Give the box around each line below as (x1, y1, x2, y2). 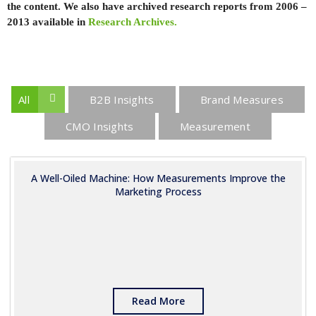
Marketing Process (114, 185, 202, 198)
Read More (131, 294, 185, 308)
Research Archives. (88, 16, 177, 28)
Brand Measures (200, 92, 284, 107)
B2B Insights (90, 92, 154, 107)
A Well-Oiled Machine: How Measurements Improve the (30, 171, 286, 185)
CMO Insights (66, 119, 134, 133)
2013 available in (7, 16, 88, 28)
